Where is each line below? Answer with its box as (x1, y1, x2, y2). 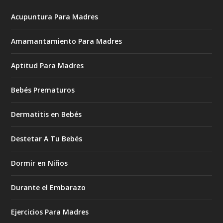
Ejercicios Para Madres (11, 207, 89, 217)
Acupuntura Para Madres (11, 12, 99, 22)
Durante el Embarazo (11, 183, 86, 193)
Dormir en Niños (11, 158, 68, 168)
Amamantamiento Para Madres (11, 36, 122, 46)
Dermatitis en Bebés (11, 110, 82, 119)
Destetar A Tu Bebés (11, 134, 83, 144)
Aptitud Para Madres (11, 61, 84, 71)
